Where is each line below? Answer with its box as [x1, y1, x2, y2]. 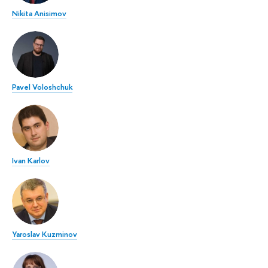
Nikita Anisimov [12, 8, 66, 19]
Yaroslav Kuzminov [12, 229, 77, 240]
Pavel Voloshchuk [12, 81, 72, 93]
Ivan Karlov [12, 155, 50, 166]
